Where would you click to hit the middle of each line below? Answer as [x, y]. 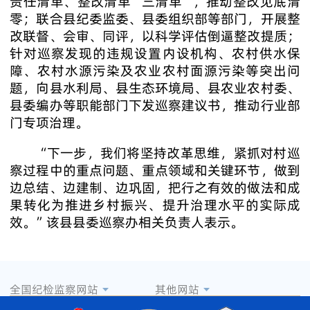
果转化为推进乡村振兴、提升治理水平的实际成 [155, 205]
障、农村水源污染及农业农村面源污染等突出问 [155, 70]
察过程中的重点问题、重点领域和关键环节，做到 [155, 171]
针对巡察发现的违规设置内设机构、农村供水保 [155, 53]
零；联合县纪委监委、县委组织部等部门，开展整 [155, 18]
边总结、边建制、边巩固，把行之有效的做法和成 [155, 188]
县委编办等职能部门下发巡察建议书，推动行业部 [155, 105]
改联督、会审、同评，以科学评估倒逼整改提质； [155, 36]
